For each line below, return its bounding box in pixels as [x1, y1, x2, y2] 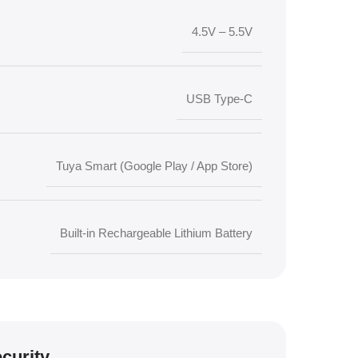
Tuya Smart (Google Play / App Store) [56, 159, 253, 173]
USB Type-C [186, 92, 253, 105]
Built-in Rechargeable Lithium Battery [60, 226, 253, 240]
